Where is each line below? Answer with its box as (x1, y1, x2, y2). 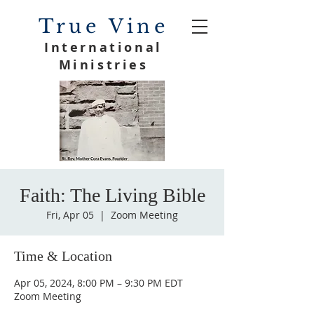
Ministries (58, 56, 149, 74)
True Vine (38, 15, 169, 38)
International (44, 39, 163, 56)
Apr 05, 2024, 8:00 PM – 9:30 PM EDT (14, 276, 183, 289)
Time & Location (14, 248, 112, 264)
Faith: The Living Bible (19, 184, 205, 206)
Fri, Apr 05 (46, 208, 94, 221)
